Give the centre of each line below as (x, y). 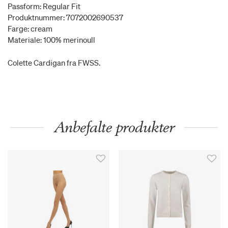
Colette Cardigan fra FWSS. (54, 63)
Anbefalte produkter (114, 127)
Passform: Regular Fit (44, 6)
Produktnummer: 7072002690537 (65, 18)
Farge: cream (30, 29)
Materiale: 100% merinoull (51, 40)
